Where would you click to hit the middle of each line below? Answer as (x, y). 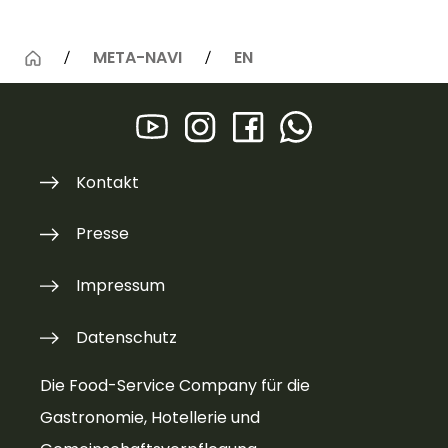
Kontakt (108, 182)
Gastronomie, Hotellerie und (150, 417)
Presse (103, 234)
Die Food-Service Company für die (175, 385)
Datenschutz (127, 338)
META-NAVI (137, 58)
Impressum (121, 286)
